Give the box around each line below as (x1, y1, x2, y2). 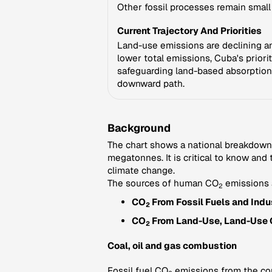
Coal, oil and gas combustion (107, 240, 237, 252)
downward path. (117, 78, 185, 89)
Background (107, 121, 171, 135)
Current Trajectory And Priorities (117, 25, 262, 36)
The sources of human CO (107, 177, 219, 189)
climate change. (107, 165, 175, 176)
